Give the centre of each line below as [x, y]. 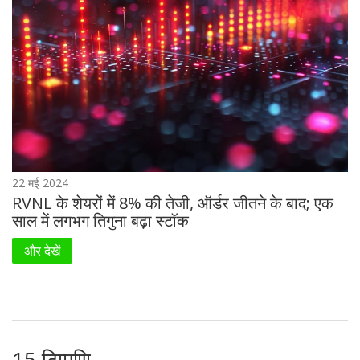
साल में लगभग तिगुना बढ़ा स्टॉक [100, 220]
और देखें [42, 250]
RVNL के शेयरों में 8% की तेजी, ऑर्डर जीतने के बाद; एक [173, 202]
